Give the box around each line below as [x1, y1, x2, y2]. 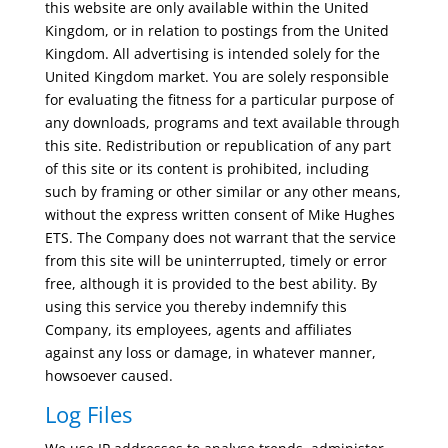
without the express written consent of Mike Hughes [44, 205, 395, 224]
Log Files [44, 399, 132, 429]
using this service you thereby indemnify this [44, 297, 347, 316]
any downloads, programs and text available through [44, 113, 400, 132]
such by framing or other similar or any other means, [44, 182, 401, 201]
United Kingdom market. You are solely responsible [44, 67, 389, 86]
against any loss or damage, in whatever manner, [44, 343, 376, 362]
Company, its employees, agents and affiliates [44, 320, 352, 339]
